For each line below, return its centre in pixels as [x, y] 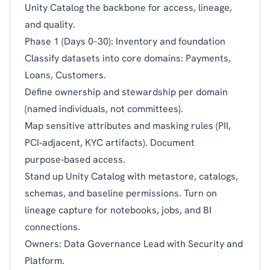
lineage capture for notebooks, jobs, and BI [118, 210]
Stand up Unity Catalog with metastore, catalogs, [131, 176]
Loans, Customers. [65, 75]
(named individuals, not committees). [104, 108]
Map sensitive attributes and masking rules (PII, [128, 125]
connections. [52, 227]
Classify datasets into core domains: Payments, [128, 58]
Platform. [45, 260]
